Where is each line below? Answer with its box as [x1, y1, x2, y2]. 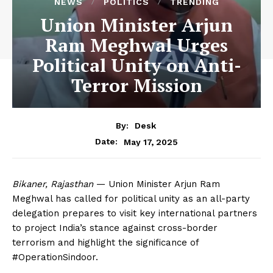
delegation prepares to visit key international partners [12, 208, 257, 219]
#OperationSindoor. [12, 252, 98, 263]
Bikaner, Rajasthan [12, 179, 93, 190]
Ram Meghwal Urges [45, 32, 228, 57]
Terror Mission [71, 73, 202, 97]
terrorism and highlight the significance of [12, 237, 199, 249]
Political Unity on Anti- [32, 52, 241, 77]
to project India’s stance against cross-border [12, 222, 218, 234]
